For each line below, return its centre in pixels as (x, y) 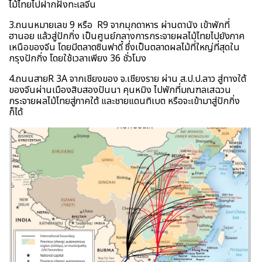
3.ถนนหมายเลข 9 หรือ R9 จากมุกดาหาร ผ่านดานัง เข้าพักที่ (119, 25)
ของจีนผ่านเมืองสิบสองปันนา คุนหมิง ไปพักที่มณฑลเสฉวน (120, 90)
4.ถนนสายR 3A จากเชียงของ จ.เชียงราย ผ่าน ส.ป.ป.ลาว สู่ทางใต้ (127, 79)
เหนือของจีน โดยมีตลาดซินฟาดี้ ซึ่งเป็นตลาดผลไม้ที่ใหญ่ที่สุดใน (124, 48)
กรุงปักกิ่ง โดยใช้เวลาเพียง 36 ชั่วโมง (77, 59)
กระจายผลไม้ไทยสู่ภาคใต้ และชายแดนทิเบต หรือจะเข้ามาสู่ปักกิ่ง (124, 101)
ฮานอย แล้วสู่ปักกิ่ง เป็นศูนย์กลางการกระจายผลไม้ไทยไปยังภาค (127, 37)
